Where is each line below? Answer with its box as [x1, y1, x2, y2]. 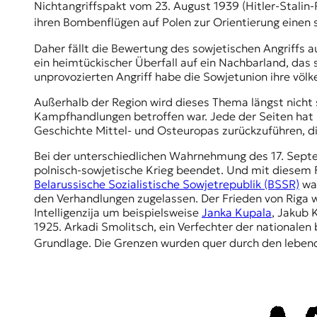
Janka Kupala [202, 204, 272, 219]
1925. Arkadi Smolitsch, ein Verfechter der [34, 219, 256, 234]
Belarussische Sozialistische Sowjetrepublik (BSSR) [34, 176, 299, 191]
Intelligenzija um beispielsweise [34, 204, 202, 219]
